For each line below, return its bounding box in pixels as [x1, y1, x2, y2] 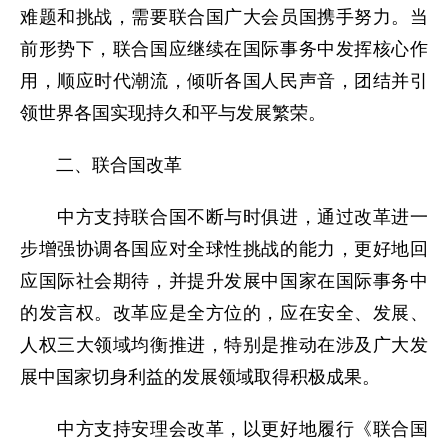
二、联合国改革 [20, 155, 182, 175]
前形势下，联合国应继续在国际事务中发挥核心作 [20, 39, 428, 59]
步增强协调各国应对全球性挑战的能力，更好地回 [20, 239, 428, 259]
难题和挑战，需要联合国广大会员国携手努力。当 [20, 7, 428, 27]
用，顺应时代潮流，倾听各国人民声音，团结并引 [20, 71, 428, 91]
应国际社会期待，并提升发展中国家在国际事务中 [20, 271, 428, 291]
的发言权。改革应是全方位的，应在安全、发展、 [20, 303, 428, 323]
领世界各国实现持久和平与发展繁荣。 [20, 103, 326, 123]
